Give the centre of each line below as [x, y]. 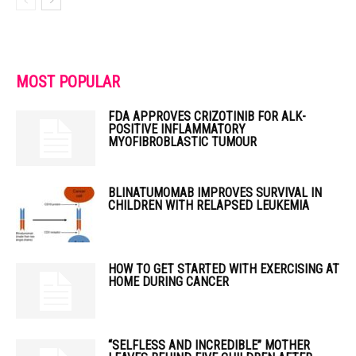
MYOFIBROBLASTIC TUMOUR [182, 142]
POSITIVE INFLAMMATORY [177, 129]
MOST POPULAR [68, 82]
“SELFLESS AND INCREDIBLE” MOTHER [209, 345]
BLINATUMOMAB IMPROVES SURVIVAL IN [215, 193]
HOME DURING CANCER [168, 282]
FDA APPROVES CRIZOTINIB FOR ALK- [207, 116]
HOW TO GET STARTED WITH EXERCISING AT [224, 269]
